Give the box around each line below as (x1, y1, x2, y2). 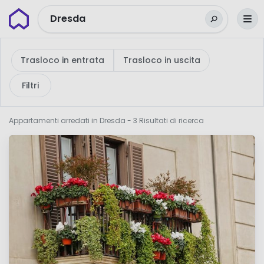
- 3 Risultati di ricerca (126, 115, 204, 126)
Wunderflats (8, 8, 65, 22)
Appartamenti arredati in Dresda (9, 115, 126, 126)
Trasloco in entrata (21, 54, 104, 66)
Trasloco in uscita (123, 54, 200, 66)
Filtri (22, 80, 39, 91)
